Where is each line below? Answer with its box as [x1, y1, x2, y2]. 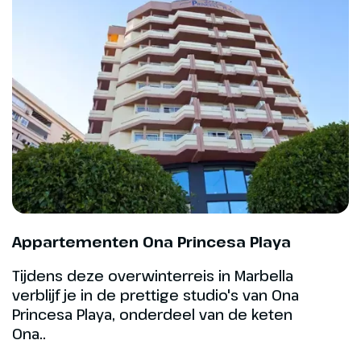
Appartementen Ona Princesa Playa [12, 232, 291, 252]
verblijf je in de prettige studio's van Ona [12, 285, 299, 305]
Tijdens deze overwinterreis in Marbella [12, 266, 293, 286]
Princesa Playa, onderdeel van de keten [12, 305, 293, 325]
